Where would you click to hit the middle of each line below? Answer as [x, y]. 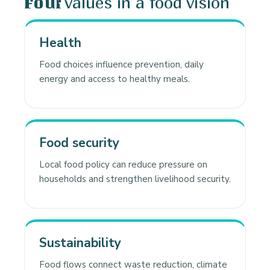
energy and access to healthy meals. [115, 79]
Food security [79, 143]
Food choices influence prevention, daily [121, 65]
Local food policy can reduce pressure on [123, 165]
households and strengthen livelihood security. [135, 179]
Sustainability [80, 243]
